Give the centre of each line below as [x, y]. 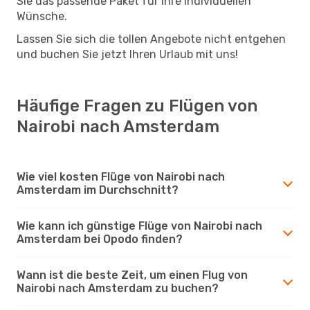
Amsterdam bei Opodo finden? [100, 239]
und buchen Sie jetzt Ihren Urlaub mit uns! [127, 54]
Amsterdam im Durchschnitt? [98, 190]
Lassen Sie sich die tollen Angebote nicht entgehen [151, 39]
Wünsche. [42, 16]
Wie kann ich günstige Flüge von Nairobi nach [139, 226]
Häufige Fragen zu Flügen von [137, 106]
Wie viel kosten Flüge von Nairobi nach [121, 176]
